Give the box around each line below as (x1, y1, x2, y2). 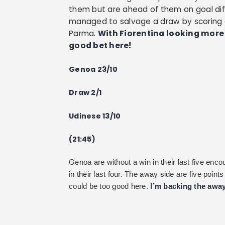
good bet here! (69, 40, 132, 51)
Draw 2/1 (69, 87, 102, 98)
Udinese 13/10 (69, 110, 121, 121)
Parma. (69, 28, 98, 39)
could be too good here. (69, 182, 151, 191)
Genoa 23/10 (69, 64, 118, 74)
